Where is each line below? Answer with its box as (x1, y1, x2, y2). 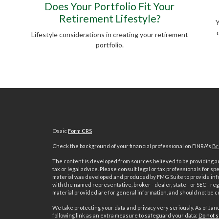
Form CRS (67, 128, 92, 134)
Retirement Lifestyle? (59, 12, 160, 25)
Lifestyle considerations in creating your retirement (31, 30, 188, 39)
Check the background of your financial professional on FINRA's (52, 143, 212, 150)
